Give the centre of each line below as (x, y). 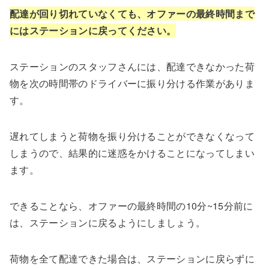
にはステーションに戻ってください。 (93, 30)
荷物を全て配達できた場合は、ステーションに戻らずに (132, 258)
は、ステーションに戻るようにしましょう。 (108, 222)
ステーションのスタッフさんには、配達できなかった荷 (132, 66)
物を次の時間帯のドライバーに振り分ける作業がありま (132, 83)
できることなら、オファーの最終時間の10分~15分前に (131, 205)
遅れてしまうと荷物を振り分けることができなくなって (132, 136)
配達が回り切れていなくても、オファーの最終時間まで (132, 13)
